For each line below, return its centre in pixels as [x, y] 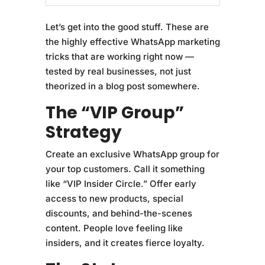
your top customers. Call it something [125, 169]
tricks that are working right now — [119, 56]
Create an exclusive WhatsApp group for [132, 154]
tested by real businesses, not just [118, 71]
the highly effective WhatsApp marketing [132, 41]
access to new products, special [114, 198]
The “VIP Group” [114, 112]
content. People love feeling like [114, 228]
